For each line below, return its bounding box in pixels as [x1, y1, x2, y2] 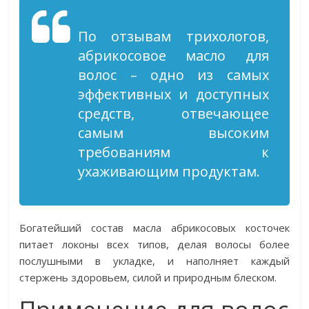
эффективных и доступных [78, 85, 269, 103]
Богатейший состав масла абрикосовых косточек [19, 221, 290, 235]
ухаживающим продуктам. [78, 162, 261, 181]
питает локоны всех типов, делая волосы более [19, 237, 290, 251]
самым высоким [78, 123, 269, 142]
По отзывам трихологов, [78, 27, 269, 46]
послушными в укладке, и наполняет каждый [19, 254, 290, 268]
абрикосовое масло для [78, 46, 269, 65]
